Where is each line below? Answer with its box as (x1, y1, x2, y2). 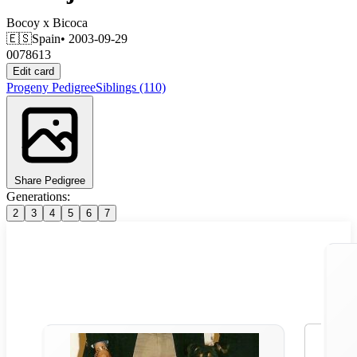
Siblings (96, 80, 139, 94)
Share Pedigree (14, 174, 85, 186)
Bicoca (53, 15, 88, 29)
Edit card (13, 65, 54, 77)
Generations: (6, 189, 70, 203)
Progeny (6, 80, 52, 94)
